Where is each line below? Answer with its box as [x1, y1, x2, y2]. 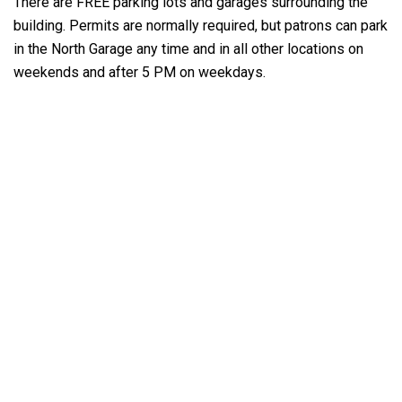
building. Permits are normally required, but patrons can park [13, 17, 388, 34]
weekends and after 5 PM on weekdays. [13, 64, 266, 81]
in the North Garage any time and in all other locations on [13, 40, 363, 57]
